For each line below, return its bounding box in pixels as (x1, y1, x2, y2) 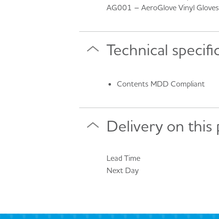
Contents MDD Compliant (116, 79, 205, 89)
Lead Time (107, 153, 140, 163)
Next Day (107, 165, 139, 175)
